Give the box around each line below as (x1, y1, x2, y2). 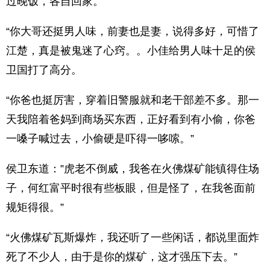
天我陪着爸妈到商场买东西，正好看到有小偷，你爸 (6, 113, 256, 125)
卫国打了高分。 (6, 64, 82, 76)
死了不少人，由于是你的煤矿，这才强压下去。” (6, 251, 237, 263)
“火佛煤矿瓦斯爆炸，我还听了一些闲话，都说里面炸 (6, 231, 259, 243)
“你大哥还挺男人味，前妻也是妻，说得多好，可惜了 (6, 25, 259, 37)
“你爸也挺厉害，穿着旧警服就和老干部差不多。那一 (6, 94, 259, 106)
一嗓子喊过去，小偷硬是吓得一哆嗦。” (6, 133, 194, 145)
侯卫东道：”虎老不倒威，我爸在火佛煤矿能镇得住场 (6, 163, 259, 175)
